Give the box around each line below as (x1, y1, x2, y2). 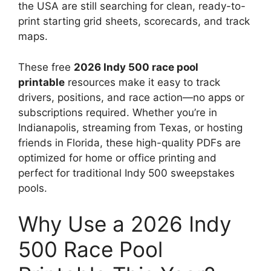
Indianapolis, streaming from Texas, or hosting (18, 121, 243, 134)
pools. (18, 181, 47, 194)
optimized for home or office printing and (18, 151, 217, 164)
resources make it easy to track (65, 76, 220, 88)
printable (18, 76, 65, 88)
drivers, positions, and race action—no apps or (18, 91, 244, 103)
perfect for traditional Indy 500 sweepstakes (18, 166, 235, 179)
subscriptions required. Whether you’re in (18, 106, 217, 119)
